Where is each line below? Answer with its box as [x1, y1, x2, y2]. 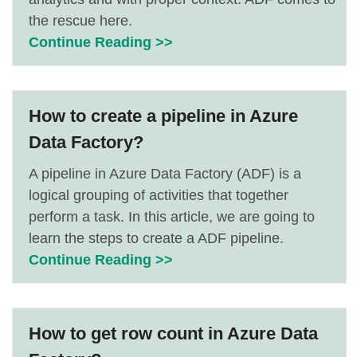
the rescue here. [29, 13, 132, 29]
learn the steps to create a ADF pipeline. [29, 230, 284, 246]
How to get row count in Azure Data [29, 324, 318, 343]
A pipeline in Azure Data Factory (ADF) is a [29, 166, 301, 182]
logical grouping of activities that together [29, 187, 288, 203]
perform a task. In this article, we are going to [29, 209, 315, 225]
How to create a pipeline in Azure [29, 106, 298, 126]
